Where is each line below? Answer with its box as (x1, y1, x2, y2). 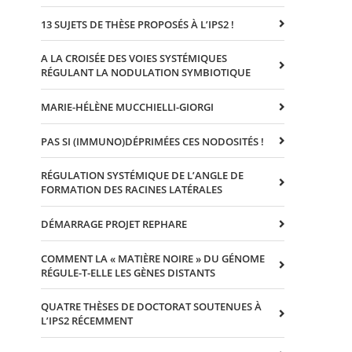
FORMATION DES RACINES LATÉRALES (41, 182, 222, 197)
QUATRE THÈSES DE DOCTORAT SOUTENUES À (41, 299, 262, 314)
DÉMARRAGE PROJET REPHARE (41, 216, 187, 231)
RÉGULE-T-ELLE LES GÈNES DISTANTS (41, 265, 215, 280)
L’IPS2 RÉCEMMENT (41, 313, 133, 328)
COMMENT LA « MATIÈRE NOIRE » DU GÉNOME (41, 251, 265, 266)
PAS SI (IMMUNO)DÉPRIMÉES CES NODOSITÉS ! (41, 134, 264, 148)
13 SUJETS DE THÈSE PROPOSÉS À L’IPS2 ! (41, 16, 234, 31)
